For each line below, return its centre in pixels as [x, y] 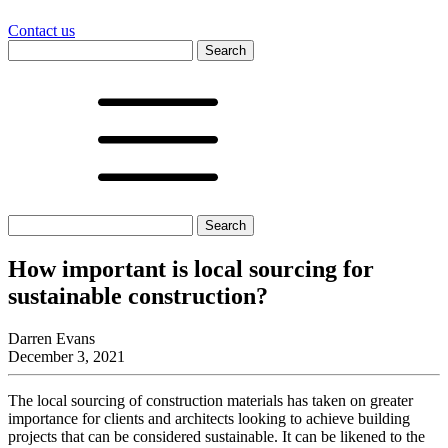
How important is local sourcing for [191, 268]
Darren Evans [51, 338]
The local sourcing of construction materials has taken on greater [210, 400]
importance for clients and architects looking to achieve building [209, 418]
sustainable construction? [138, 295]
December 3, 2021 [66, 356]
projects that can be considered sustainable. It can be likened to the [216, 436]
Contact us [41, 30]
